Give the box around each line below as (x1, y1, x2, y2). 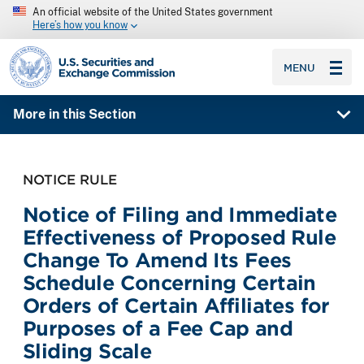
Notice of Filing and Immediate (23, 202, 336, 227)
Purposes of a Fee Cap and (23, 316, 292, 340)
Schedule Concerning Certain (23, 271, 316, 295)
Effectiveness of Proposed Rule (23, 225, 336, 249)
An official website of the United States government (32, 6, 273, 18)
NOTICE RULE (23, 171, 117, 188)
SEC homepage (9, 45, 102, 60)
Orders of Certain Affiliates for (23, 293, 330, 318)
